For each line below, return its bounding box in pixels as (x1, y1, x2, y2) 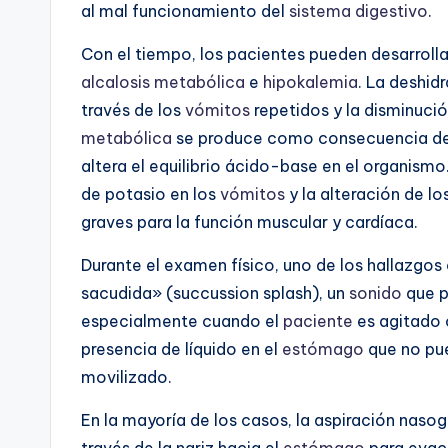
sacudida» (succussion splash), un (81, 282, 349, 303)
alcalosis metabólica (81, 71, 245, 92)
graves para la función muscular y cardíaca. (81, 211, 418, 232)
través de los (81, 99, 185, 120)
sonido (349, 282, 402, 303)
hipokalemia (263, 71, 358, 92)
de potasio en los (81, 183, 220, 204)
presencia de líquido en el (81, 338, 282, 359)
